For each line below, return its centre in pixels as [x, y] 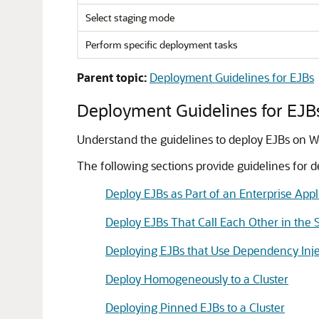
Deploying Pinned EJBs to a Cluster [195, 307]
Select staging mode [130, 17]
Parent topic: [112, 77]
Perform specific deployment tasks [162, 45]
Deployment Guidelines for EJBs [232, 77]
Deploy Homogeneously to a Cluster [197, 279]
